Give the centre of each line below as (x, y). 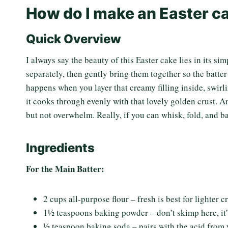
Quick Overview (74, 39)
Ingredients (60, 148)
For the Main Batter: (65, 169)
